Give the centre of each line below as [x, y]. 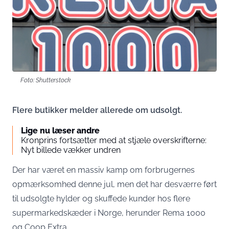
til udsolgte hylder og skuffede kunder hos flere [101, 199]
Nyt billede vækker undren [71, 150]
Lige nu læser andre [60, 131]
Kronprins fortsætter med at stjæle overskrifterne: [114, 141]
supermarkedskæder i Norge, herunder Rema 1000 [109, 213]
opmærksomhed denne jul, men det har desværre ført [114, 185]
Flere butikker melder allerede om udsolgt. [97, 110]
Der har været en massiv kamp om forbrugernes [104, 170]
